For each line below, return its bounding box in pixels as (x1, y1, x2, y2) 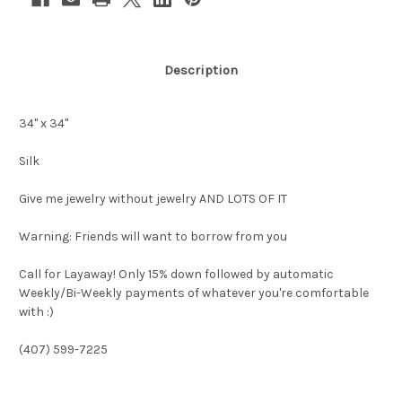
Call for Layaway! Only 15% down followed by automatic (19, 267, 334, 283)
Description (164, 62, 238, 79)
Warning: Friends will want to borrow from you (19, 229, 287, 245)
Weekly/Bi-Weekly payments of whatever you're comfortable (19, 285, 369, 301)
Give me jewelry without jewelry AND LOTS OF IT (19, 191, 287, 207)
